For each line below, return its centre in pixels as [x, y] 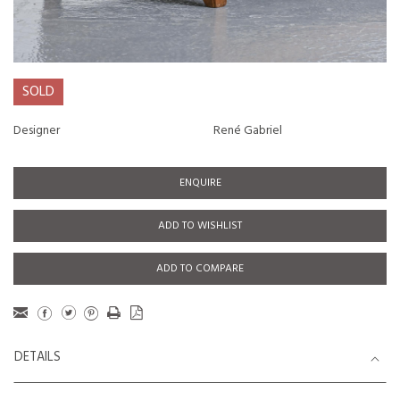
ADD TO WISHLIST [200, 226]
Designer [37, 131]
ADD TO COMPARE [200, 269]
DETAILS [37, 358]
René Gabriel [248, 131]
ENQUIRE [200, 183]
